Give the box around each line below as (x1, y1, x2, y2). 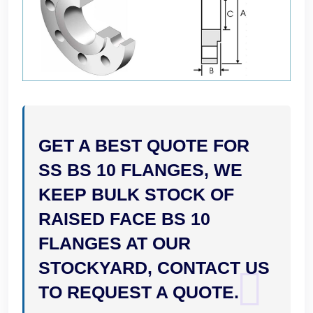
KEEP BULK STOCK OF (38, 184, 234, 205)
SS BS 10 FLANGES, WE (38, 160, 242, 180)
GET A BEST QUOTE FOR (38, 136, 249, 156)
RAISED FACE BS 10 (38, 209, 210, 229)
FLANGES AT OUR (38, 233, 191, 254)
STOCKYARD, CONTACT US (38, 258, 270, 278)
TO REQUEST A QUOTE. (38, 282, 239, 303)
